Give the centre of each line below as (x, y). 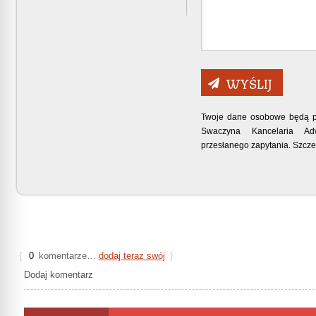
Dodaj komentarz (59, 274)
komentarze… (67, 255)
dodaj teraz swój (132, 255)
